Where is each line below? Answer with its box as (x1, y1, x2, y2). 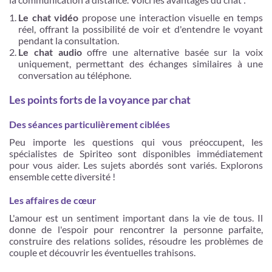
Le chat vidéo (18, 11, 78, 23)
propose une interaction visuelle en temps (78, 11, 263, 23)
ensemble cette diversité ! (9, 170, 115, 182)
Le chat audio (18, 46, 82, 58)
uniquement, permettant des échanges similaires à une (18, 57, 263, 69)
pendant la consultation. (18, 34, 119, 46)
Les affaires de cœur (9, 194, 97, 206)
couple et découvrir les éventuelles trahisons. (9, 246, 197, 258)
